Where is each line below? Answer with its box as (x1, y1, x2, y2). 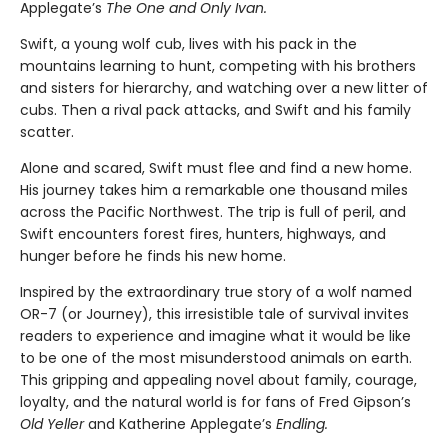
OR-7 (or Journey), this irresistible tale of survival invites (20, 304, 409, 324)
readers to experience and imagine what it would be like (20, 326, 411, 346)
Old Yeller (20, 414, 84, 434)
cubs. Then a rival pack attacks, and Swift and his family (20, 100, 411, 120)
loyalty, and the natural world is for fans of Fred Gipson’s (20, 392, 411, 412)
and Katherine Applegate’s (84, 414, 276, 434)
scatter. (20, 122, 74, 142)
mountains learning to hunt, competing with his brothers (20, 56, 416, 76)
